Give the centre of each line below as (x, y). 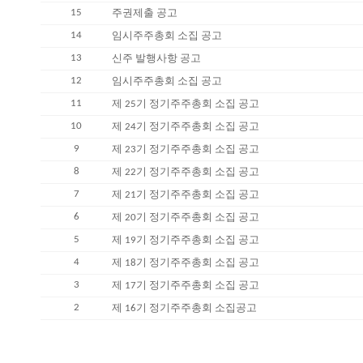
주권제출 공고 (145, 13)
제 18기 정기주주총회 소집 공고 (186, 263)
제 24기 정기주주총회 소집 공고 (186, 127)
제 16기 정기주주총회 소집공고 (184, 308)
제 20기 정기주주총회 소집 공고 (186, 218)
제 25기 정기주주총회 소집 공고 (186, 104)
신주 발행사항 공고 (156, 59)
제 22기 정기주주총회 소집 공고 (186, 172)
